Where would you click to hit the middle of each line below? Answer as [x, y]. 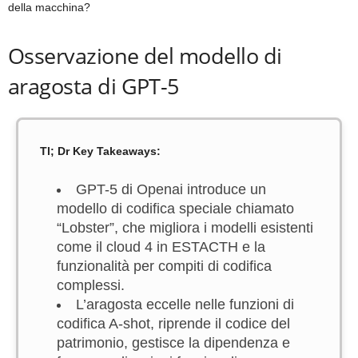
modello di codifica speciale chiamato [175, 209]
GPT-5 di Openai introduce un [171, 189]
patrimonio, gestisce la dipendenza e [173, 343]
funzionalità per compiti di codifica [164, 266]
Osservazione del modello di [145, 56]
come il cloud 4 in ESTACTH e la [161, 247]
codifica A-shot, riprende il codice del [173, 324]
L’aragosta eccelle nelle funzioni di [185, 304]
